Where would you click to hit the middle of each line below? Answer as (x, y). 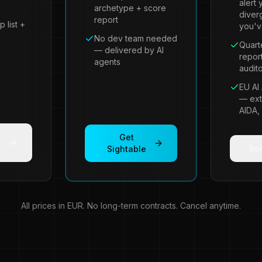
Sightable (126, 149)
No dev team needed (136, 38)
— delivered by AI (129, 50)
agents (107, 62)
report (106, 20)
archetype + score (130, 8)
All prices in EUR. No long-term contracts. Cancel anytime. (131, 206)
